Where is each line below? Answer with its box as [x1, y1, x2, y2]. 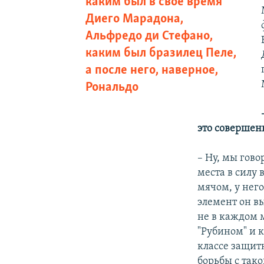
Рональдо [85, 80, 141, 94]
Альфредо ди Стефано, [85, 29, 213, 43]
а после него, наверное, [85, 63, 218, 77]
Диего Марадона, [85, 12, 183, 26]
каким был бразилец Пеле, [85, 46, 236, 60]
